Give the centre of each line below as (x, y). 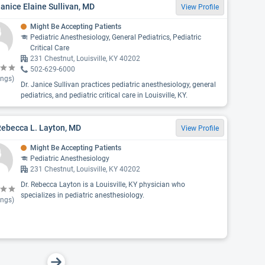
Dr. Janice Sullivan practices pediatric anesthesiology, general (118, 85)
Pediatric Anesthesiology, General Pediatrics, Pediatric (115, 37)
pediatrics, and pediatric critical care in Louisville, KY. (104, 95)
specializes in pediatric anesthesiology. (82, 195)
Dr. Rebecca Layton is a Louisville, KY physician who (103, 185)
